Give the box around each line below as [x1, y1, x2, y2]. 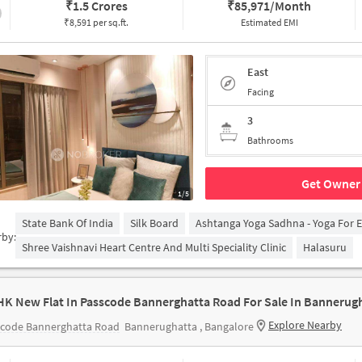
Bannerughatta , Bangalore [124, 319, 254, 334]
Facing [247, 85, 274, 98]
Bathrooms [247, 134, 293, 146]
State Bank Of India [22, 216, 113, 230]
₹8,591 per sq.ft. [64, 16, 129, 28]
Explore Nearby [268, 318, 342, 332]
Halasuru [303, 240, 347, 255]
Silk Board [130, 216, 179, 230]
